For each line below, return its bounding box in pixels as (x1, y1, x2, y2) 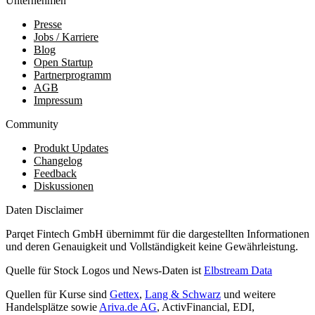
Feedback (34, 167, 77, 179)
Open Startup (34, 56, 93, 68)
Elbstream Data (204, 264, 272, 276)
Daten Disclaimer (6, 203, 83, 216)
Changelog (34, 154, 82, 167)
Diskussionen (34, 179, 94, 192)
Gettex (110, 288, 139, 300)
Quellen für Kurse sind (6, 288, 110, 300)
